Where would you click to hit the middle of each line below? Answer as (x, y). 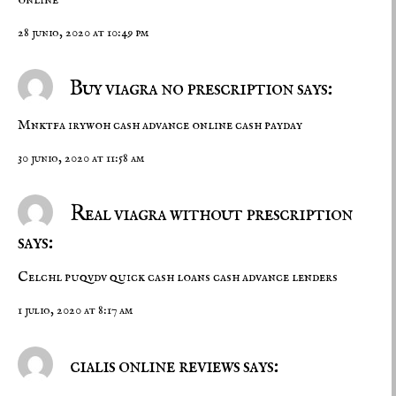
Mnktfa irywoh (65, 125)
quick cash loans (160, 278)
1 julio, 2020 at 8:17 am (75, 311)
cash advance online (173, 125)
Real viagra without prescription (209, 214)
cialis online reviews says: (172, 367)
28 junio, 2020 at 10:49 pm (83, 32)
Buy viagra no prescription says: (199, 88)
